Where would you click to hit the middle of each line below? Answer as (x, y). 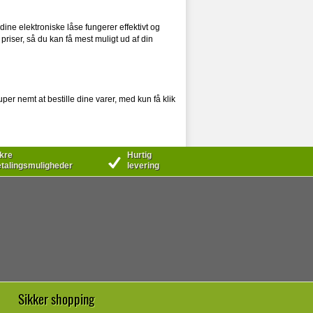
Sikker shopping (56, 299)
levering (143, 166)
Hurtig (139, 155)
